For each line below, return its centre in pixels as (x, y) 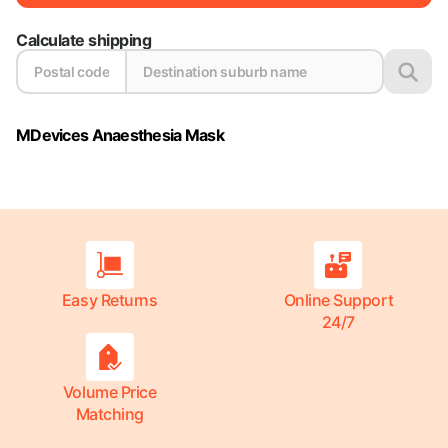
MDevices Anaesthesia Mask (120, 135)
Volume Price (109, 392)
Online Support (338, 300)
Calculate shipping (84, 40)
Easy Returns (109, 300)
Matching (109, 414)
